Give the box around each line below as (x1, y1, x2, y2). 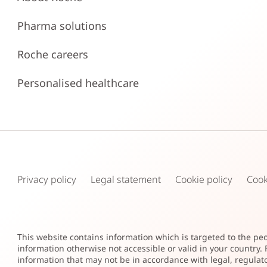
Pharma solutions (17, 18, 107, 33)
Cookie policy (175, 173, 233, 186)
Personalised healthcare (17, 76, 139, 90)
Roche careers (17, 47, 89, 61)
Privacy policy (17, 173, 77, 186)
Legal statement (91, 173, 162, 186)
